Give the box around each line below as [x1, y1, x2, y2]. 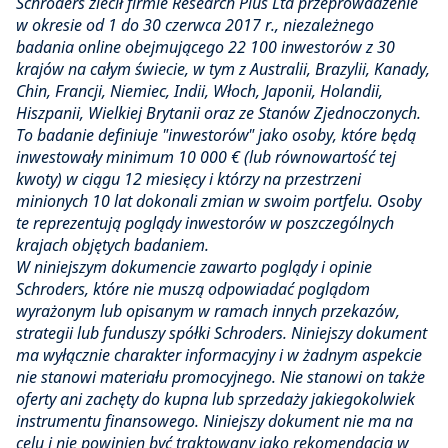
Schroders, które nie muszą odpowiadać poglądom [16, 278, 370, 301]
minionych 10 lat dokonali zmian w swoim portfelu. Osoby [16, 190, 421, 213]
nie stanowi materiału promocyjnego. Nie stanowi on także [16, 366, 425, 389]
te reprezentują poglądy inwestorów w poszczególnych [16, 212, 394, 235]
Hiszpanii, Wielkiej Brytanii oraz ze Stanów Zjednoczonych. [16, 102, 421, 125]
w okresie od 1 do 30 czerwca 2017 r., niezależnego [16, 14, 374, 37]
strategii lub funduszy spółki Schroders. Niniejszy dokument [16, 322, 427, 345]
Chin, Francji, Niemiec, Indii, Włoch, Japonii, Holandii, [16, 80, 383, 103]
